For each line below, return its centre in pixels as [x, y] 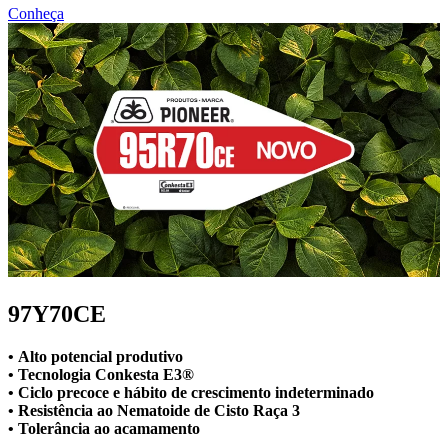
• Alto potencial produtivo [95, 356]
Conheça [36, 13]
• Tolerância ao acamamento [104, 428]
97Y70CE [57, 313]
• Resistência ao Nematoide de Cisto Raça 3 [154, 410]
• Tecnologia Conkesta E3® [101, 374]
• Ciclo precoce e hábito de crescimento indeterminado [193, 392]
